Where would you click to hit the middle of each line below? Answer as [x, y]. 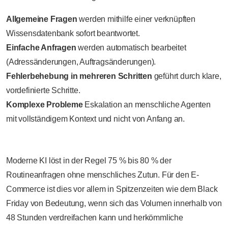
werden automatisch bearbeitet [131, 47]
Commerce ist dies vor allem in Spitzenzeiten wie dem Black [112, 189]
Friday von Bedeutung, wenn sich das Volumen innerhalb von [114, 203]
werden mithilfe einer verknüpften [136, 19]
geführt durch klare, [187, 76]
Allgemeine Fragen [42, 19]
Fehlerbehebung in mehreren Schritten [79, 76]
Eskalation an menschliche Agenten [147, 104]
